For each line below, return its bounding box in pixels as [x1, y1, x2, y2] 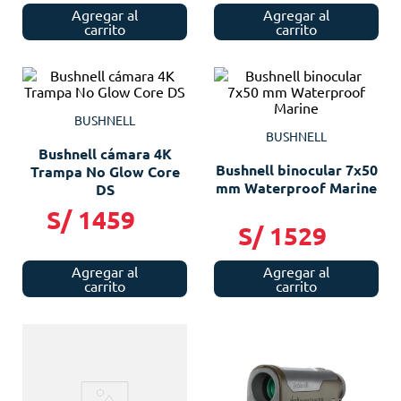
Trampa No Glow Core [30, 161, 180, 181]
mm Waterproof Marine [216, 177, 377, 197]
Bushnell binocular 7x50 [215, 159, 378, 179]
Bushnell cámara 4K [38, 143, 172, 163]
